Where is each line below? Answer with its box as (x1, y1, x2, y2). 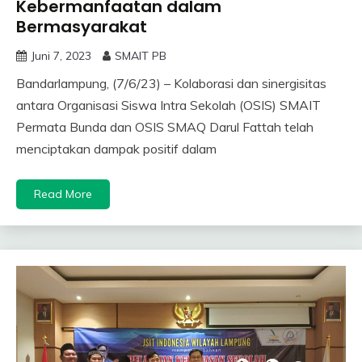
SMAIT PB (115, 48, 166, 63)
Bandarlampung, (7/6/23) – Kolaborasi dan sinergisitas (16, 74, 326, 91)
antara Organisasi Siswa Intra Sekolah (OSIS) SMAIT (16, 96, 321, 113)
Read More (34, 186, 92, 201)
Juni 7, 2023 (31, 48, 91, 63)
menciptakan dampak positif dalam (16, 140, 217, 157)
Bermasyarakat (16, 15, 147, 38)
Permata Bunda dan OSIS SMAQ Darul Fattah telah (16, 118, 314, 135)
